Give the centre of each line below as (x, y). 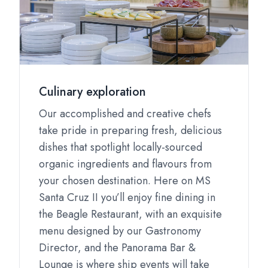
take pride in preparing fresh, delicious (130, 130)
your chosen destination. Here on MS (125, 180)
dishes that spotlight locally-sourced (121, 147)
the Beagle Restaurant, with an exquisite (130, 214)
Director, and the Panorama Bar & (117, 247)
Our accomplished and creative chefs (125, 113)
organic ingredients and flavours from (125, 164)
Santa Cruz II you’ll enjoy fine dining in (127, 197)
